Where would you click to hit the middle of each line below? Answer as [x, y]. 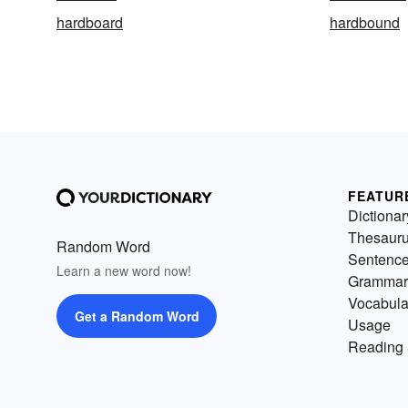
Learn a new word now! [124, 270]
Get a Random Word [137, 316]
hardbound [365, 22]
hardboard [90, 22]
